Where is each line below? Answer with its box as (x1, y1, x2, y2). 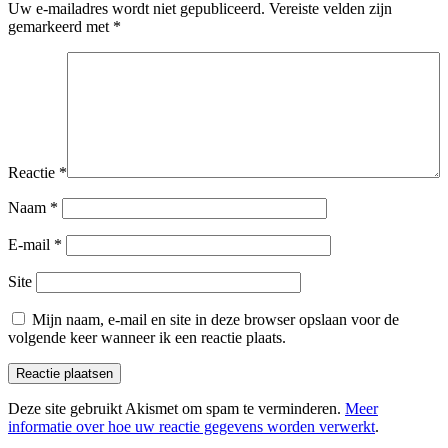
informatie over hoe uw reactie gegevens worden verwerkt (8, 417, 375, 435)
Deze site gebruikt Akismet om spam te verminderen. (8, 399, 345, 417)
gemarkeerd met (8, 17, 113, 35)
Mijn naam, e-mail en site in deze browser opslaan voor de (32, 310, 399, 328)
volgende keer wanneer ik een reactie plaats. (8, 328, 286, 346)
